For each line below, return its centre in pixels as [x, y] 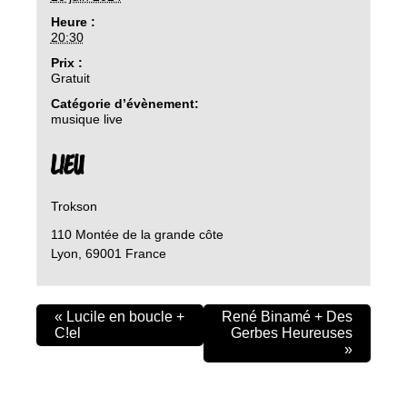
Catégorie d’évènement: [124, 103]
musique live [86, 119]
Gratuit [70, 78]
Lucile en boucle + [124, 317]
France [145, 253]
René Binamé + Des [287, 317]
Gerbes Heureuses [292, 333]
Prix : [66, 62]
